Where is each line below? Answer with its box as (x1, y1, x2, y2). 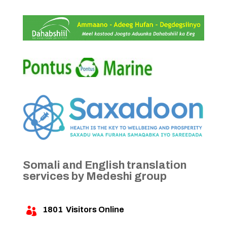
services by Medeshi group (22, 170, 167, 182)
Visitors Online (62, 205, 124, 214)
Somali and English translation (22, 159, 186, 171)
